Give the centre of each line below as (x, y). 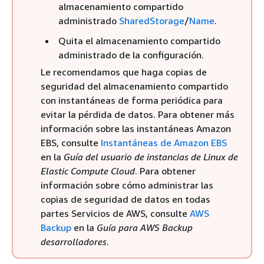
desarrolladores (74, 242)
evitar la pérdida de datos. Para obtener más (138, 114)
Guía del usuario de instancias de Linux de (151, 157)
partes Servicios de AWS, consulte (115, 213)
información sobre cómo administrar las (127, 185)
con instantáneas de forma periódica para (132, 100)
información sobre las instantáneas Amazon (136, 128)
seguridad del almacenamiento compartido (134, 86)
